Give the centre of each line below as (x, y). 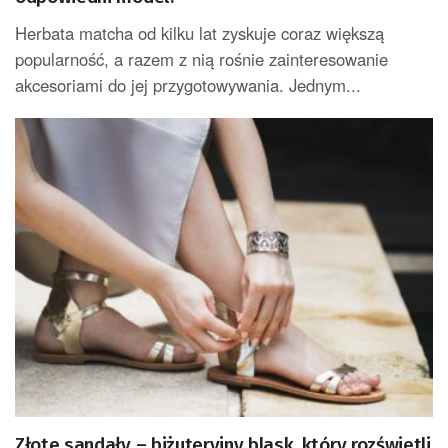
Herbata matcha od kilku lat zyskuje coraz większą (199, 32)
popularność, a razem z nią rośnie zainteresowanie (201, 58)
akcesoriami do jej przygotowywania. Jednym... (188, 84)
